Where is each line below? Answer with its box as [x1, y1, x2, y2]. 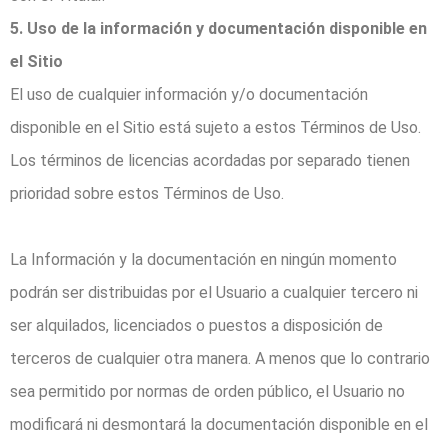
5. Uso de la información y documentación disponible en [10, 19, 427, 39]
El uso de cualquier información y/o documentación [10, 85, 368, 105]
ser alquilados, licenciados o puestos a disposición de [10, 316, 383, 336]
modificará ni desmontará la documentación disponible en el [10, 415, 428, 435]
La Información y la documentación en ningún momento [10, 250, 397, 270]
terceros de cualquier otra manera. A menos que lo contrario [10, 349, 430, 369]
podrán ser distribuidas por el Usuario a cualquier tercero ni [10, 283, 418, 303]
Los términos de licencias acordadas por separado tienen [10, 151, 410, 171]
